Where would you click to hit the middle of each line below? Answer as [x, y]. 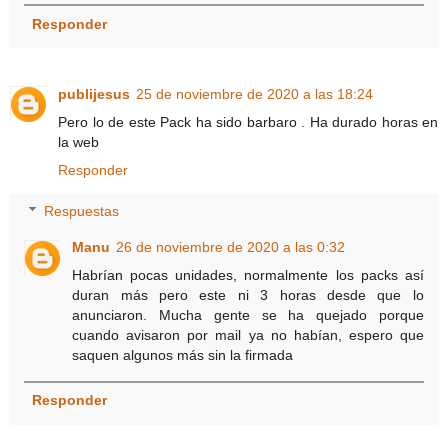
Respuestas [82, 211]
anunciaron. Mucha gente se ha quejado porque [248, 315]
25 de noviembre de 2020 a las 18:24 [254, 93]
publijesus [94, 93]
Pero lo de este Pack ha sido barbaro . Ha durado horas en [248, 121]
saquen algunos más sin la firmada [183, 355]
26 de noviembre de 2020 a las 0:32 [231, 247]
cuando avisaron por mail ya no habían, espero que [248, 335]
